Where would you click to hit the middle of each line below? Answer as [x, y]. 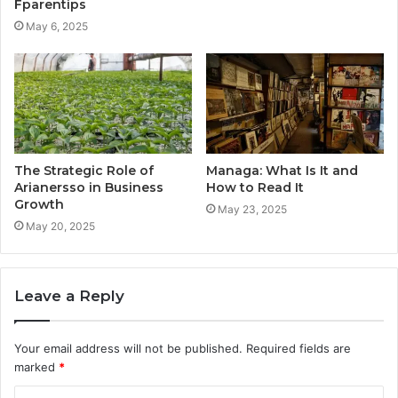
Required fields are [298, 348]
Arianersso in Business [89, 187]
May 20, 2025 [60, 226]
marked [36, 366]
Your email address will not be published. [128, 348]
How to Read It [255, 187]
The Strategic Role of [84, 170]
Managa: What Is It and [282, 170]
